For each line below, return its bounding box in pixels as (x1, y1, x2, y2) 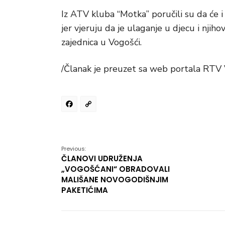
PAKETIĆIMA (61, 185, 108, 195)
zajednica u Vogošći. (61, 36, 142, 48)
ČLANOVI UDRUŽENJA (61, 153, 143, 164)
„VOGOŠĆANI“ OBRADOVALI (61, 164, 170, 174)
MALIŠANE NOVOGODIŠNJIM (61, 174, 168, 185)
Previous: (61, 145, 86, 153)
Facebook (81, 96, 147, 118)
